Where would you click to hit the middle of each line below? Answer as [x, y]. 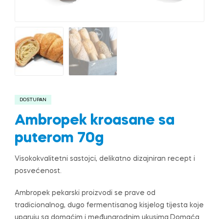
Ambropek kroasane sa [95, 121]
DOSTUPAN [33, 100]
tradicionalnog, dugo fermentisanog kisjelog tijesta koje [109, 205]
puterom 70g [59, 139]
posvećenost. [38, 171]
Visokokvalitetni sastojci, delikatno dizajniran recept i [105, 159]
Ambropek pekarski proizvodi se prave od [85, 193]
